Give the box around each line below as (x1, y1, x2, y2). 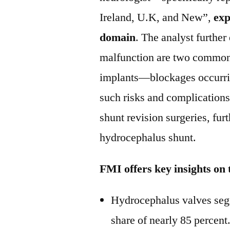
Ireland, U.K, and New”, (100, 10, 214, 25)
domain (100, 30, 136, 45)
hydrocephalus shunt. (100, 130, 197, 145)
